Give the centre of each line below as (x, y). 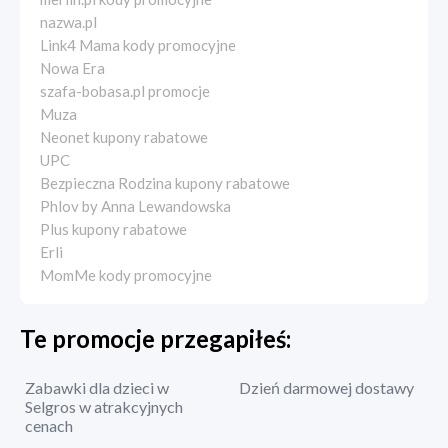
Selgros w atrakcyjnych (104, 407)
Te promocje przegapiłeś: (155, 339)
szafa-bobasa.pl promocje (125, 91)
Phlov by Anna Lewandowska (135, 206)
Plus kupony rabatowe (113, 229)
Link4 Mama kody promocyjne (138, 45)
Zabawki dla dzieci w (97, 388)
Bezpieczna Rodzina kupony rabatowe (165, 183)
